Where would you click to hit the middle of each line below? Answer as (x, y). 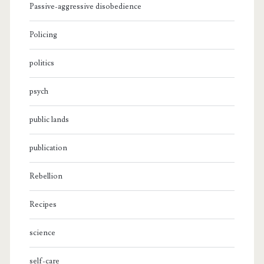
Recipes (43, 204)
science (42, 232)
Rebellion (46, 176)
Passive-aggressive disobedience (85, 6)
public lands (49, 119)
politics (42, 63)
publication (48, 148)
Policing (43, 34)
